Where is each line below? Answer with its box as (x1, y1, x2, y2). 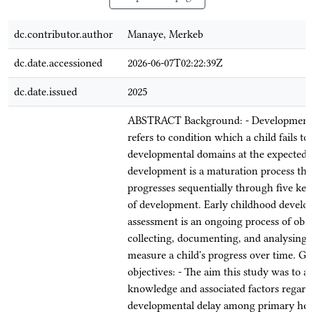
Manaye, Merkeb (128, 28, 203, 41)
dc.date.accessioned (14, 57, 102, 69)
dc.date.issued (14, 86, 77, 98)
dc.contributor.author (14, 28, 113, 41)
